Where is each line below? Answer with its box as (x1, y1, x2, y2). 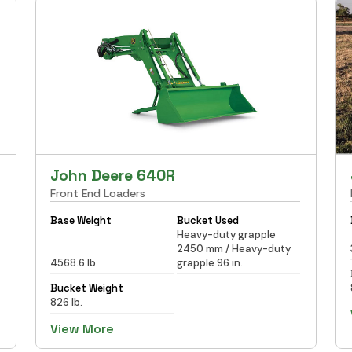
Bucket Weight (50, 280, 124, 295)
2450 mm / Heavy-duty (176, 241, 291, 255)
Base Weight (50, 213, 112, 227)
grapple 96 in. (176, 255, 243, 269)
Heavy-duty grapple (176, 227, 276, 241)
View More (50, 320, 115, 337)
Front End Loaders (50, 185, 146, 200)
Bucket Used (176, 213, 239, 227)
